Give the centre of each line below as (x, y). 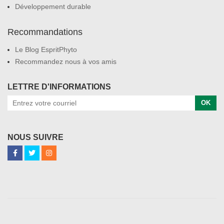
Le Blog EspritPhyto (46, 49)
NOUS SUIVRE (35, 137)
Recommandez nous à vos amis (66, 61)
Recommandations (45, 32)
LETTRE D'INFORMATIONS (59, 86)
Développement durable (53, 6)
